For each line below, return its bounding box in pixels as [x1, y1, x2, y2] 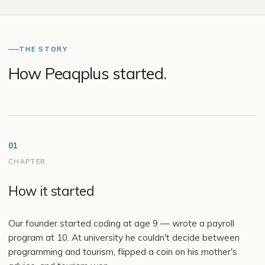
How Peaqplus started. [8, 63, 167, 83]
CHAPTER [8, 157, 46, 166]
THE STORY [19, 45, 68, 53]
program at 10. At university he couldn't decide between [8, 231, 240, 243]
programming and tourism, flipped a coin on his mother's [8, 245, 237, 257]
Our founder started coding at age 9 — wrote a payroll [8, 217, 234, 229]
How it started [8, 182, 95, 199]
